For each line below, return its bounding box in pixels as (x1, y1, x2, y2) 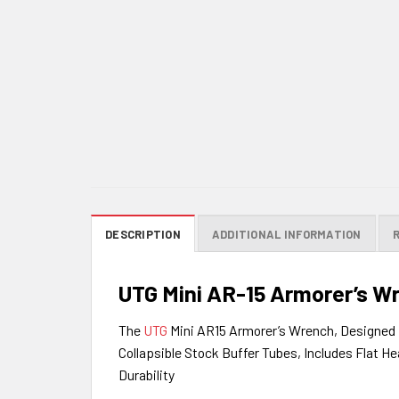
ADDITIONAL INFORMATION (211, 227, 362, 242)
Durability (118, 366, 175, 384)
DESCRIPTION (105, 227, 181, 242)
